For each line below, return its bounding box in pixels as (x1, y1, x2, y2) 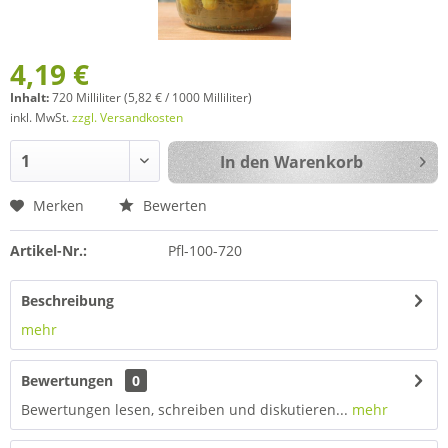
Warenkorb (273, 151, 363, 173)
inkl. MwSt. (10, 109, 72, 126)
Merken (33, 196, 84, 215)
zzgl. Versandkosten (72, 109, 183, 126)
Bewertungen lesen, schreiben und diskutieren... (21, 400, 348, 419)
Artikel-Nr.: (10, 241, 87, 260)
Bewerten (139, 196, 207, 215)
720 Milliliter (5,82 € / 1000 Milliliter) (52, 89, 252, 106)
